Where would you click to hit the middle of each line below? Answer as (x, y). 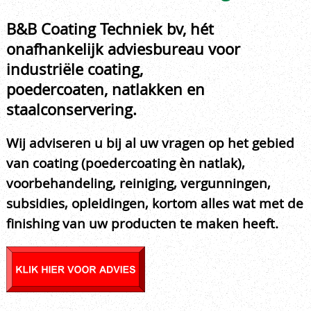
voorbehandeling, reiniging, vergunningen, (138, 183)
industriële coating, (75, 69)
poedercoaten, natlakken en (106, 89)
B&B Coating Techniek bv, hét (110, 29)
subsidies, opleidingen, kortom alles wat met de (155, 203)
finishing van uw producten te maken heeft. (144, 224)
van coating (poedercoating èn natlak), (126, 163)
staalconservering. (72, 109)
